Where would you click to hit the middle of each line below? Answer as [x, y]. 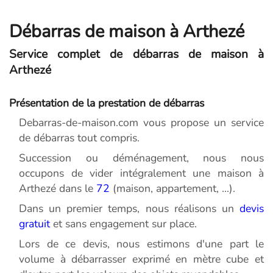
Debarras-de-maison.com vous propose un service [141, 123]
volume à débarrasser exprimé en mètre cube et [141, 259]
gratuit [34, 224]
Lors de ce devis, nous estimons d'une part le [141, 244]
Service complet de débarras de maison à [136, 55]
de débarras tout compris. [79, 138]
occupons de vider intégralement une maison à [141, 173]
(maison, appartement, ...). [172, 189]
